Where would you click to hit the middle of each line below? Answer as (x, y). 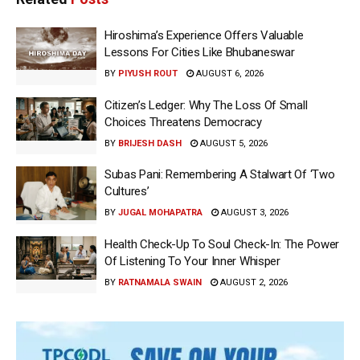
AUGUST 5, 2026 (233, 143)
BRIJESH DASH (150, 143)
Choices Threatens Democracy (183, 122)
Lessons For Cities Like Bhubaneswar (200, 53)
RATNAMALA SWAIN (160, 282)
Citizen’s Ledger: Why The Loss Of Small (206, 105)
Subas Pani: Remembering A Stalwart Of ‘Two (220, 175)
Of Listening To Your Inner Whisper (192, 261)
